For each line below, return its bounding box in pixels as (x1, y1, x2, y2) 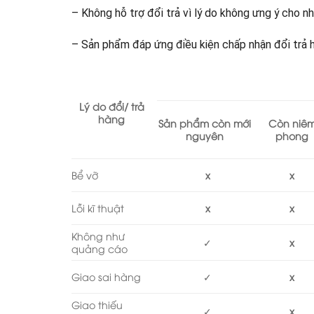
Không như (71, 228, 125, 243)
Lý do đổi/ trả (78, 100, 144, 114)
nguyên (186, 129, 224, 143)
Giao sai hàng (71, 269, 141, 283)
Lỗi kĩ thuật (71, 200, 124, 214)
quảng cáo (71, 241, 128, 255)
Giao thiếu (71, 297, 123, 311)
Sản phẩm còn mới (158, 116, 252, 130)
